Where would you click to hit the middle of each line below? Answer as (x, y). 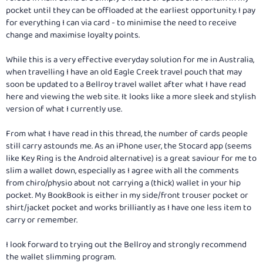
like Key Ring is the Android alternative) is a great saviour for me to (131, 158)
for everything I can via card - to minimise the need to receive (121, 23)
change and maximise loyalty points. (73, 35)
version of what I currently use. (64, 109)
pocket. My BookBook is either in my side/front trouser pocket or (127, 195)
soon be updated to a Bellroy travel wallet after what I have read (126, 84)
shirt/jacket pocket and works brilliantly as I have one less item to (129, 208)
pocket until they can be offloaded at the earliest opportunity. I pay (131, 10)
